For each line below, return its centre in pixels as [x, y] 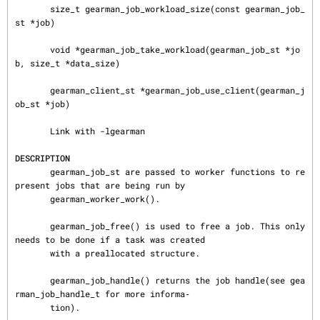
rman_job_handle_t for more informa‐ [102, 294]
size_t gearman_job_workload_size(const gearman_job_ [32, 9]
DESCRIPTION [42, 158]
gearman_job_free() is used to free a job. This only [32, 226]
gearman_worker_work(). [32, 199]
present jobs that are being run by [100, 185]
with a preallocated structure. [32, 253]
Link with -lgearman [32, 131]
